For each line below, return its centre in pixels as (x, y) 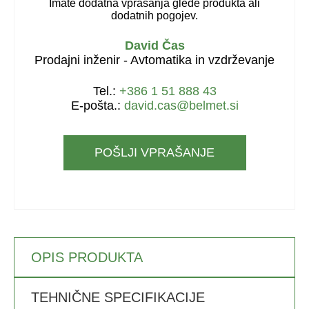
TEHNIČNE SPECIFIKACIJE (118, 297)
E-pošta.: (97, 105)
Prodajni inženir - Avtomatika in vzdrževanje (154, 60)
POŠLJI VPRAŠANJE (154, 152)
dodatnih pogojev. (154, 15)
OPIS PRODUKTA (87, 257)
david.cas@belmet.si (181, 105)
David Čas (154, 45)
